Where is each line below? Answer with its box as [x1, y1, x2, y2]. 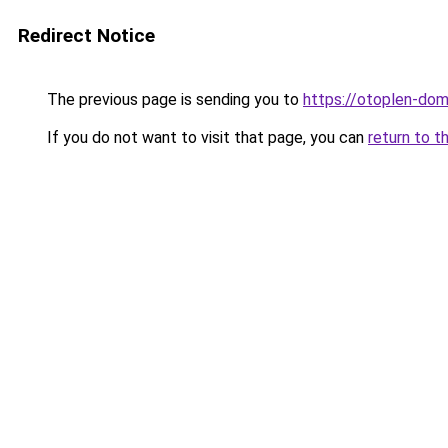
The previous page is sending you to [43, 90, 303, 109]
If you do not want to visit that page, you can [43, 128, 368, 147]
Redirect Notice [18, 24, 155, 47]
